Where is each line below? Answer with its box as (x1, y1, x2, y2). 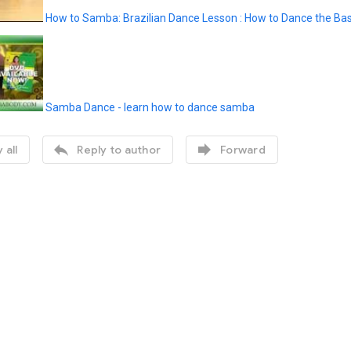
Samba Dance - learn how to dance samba (45, 101, 255, 114)
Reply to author (77, 143, 161, 157)
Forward (220, 143, 266, 157)
